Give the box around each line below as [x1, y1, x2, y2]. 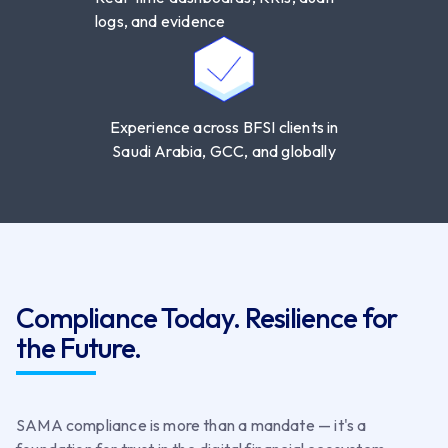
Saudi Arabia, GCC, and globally [112, 140, 336, 161]
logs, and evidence [95, 10, 226, 31]
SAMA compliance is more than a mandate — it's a [16, 414, 367, 435]
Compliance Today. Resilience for [16, 299, 398, 335]
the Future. [16, 329, 142, 365]
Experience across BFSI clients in [109, 116, 339, 137]
